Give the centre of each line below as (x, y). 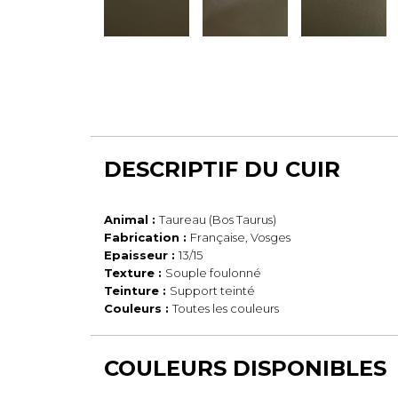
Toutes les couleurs (226, 308)
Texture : (135, 273)
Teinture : (137, 291)
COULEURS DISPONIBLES (245, 368)
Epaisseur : (141, 255)
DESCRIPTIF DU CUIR (222, 169)
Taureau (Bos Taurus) (218, 219)
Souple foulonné (213, 273)
